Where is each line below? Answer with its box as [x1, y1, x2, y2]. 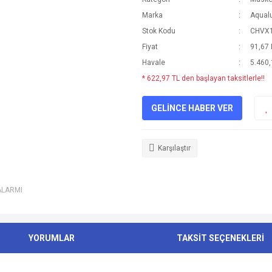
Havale [142, 58, 165, 67]
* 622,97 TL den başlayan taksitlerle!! [142, 74, 265, 83]
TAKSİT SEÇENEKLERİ [176, 233, 264, 243]
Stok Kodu [142, 27, 175, 35]
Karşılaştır [158, 144, 191, 152]
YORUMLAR [29, 233, 75, 243]
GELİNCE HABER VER [151, 103, 233, 113]
